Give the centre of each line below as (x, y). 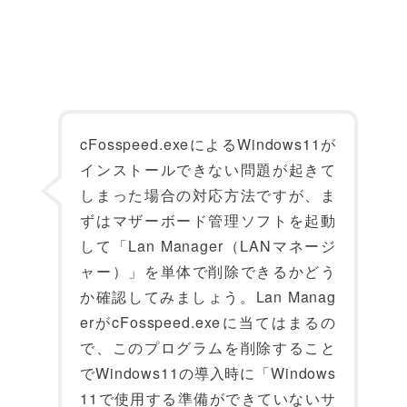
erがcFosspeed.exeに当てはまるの (208, 323)
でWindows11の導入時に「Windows (208, 373)
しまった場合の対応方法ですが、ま (208, 195)
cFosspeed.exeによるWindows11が (208, 144)
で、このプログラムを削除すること (208, 348)
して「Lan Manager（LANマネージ (208, 246)
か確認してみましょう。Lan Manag (208, 297)
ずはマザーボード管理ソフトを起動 (208, 221)
